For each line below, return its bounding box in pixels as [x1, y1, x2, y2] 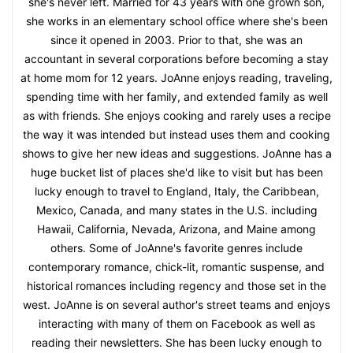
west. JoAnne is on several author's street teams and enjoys [23, 297, 330, 311]
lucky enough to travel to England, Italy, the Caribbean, [34, 184, 319, 198]
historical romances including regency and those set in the [27, 278, 326, 292]
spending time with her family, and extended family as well [25, 89, 328, 103]
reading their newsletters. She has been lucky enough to [32, 335, 321, 349]
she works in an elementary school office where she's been [25, 13, 328, 28]
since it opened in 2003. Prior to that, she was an [50, 32, 303, 46]
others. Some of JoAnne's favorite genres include [50, 240, 303, 255]
